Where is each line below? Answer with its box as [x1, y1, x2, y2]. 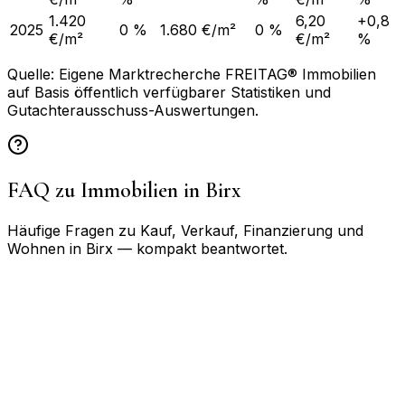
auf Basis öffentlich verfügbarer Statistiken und [7, 83, 331, 102]
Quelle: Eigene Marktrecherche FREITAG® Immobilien [7, 65, 376, 84]
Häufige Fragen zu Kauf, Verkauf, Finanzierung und [7, 221, 363, 240]
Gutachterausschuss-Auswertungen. [7, 101, 259, 120]
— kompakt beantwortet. [113, 240, 287, 259]
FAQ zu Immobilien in [7, 177, 205, 204]
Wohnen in [7, 240, 86, 259]
